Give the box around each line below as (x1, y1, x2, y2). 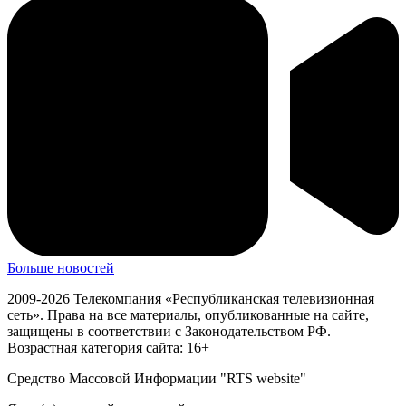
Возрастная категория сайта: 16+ (7, 340, 209, 356)
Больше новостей (7, 260, 114, 276)
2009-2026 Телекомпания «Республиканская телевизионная (7, 291, 374, 307)
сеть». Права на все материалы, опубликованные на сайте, (7, 307, 369, 324)
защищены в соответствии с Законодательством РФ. (7, 324, 331, 340)
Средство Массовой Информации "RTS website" (7, 371, 306, 387)
